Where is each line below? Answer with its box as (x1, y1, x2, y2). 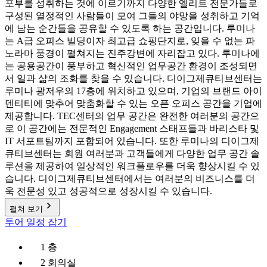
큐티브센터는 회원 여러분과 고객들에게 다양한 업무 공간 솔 (5, 148, 260, 159)
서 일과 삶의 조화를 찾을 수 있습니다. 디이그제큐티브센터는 (5, 73, 262, 84)
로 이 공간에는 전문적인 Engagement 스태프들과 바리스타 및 (5, 123, 259, 134)
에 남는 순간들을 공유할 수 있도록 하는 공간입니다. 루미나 (5, 23, 255, 34)
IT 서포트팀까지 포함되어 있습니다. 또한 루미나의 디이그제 (5, 136, 259, 147)
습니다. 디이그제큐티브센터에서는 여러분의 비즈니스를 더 (5, 173, 255, 184)
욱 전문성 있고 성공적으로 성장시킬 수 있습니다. (5, 186, 212, 197)
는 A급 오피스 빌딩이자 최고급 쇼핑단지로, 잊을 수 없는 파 (5, 36, 255, 46)
